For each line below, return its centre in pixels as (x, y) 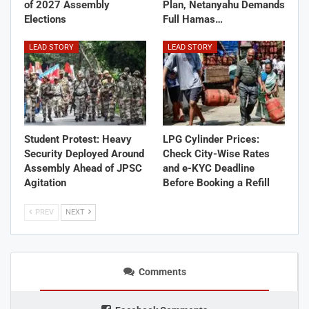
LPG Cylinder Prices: (211, 140)
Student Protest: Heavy (78, 140)
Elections (45, 19)
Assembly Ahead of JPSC (83, 169)
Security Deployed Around (84, 154)
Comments (162, 272)
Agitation (45, 183)
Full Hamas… (193, 19)
